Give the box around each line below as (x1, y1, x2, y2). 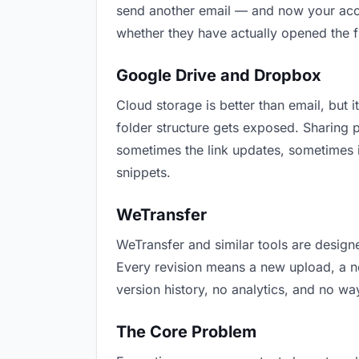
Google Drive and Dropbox (116, 66, 321, 85)
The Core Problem (116, 322, 256, 341)
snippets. (116, 164, 171, 180)
